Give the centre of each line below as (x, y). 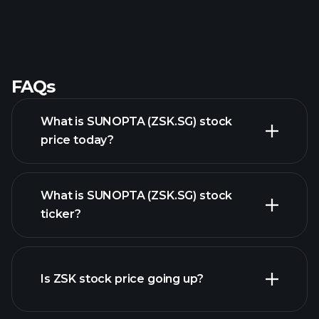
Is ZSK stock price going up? (122, 279)
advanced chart (168, 246)
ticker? (61, 214)
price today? (78, 140)
